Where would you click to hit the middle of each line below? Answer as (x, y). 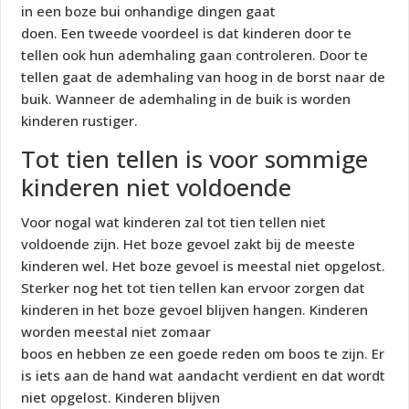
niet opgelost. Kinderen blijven (121, 398)
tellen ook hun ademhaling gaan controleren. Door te (195, 55)
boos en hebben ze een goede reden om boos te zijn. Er (203, 354)
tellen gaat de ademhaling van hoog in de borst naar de (204, 77)
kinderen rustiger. (80, 121)
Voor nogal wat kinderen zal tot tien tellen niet (174, 222)
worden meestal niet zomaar (116, 332)
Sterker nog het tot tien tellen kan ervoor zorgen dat (194, 288)
